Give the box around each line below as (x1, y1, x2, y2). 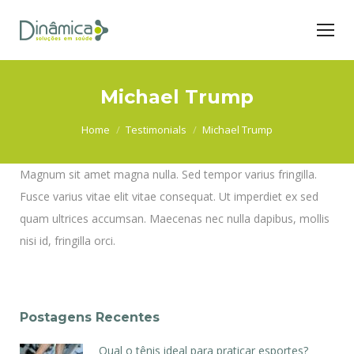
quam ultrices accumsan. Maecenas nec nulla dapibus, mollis (20, 211, 330, 226)
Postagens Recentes (20, 310, 160, 325)
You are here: (20, 122, 88, 137)
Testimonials (126, 122, 186, 137)
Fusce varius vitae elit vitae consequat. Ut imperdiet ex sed (20, 189, 318, 204)
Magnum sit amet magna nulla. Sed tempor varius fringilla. (20, 167, 317, 182)
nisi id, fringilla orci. (20, 233, 115, 248)
